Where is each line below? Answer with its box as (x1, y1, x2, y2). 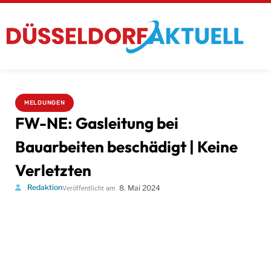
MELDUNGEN (24, 99, 65, 106)
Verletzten (15, 160, 91, 180)
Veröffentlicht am (62, 184, 116, 192)
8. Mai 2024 (119, 183, 160, 192)
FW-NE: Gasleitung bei (15, 113, 178, 133)
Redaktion (27, 182, 62, 192)
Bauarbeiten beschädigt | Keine (15, 136, 238, 157)
